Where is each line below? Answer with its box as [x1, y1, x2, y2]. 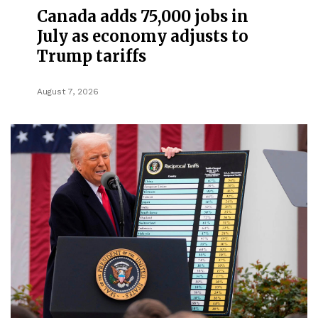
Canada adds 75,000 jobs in [37, 6, 249, 26]
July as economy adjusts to [37, 26, 249, 46]
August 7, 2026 [37, 86, 99, 97]
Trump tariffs [37, 45, 147, 66]
